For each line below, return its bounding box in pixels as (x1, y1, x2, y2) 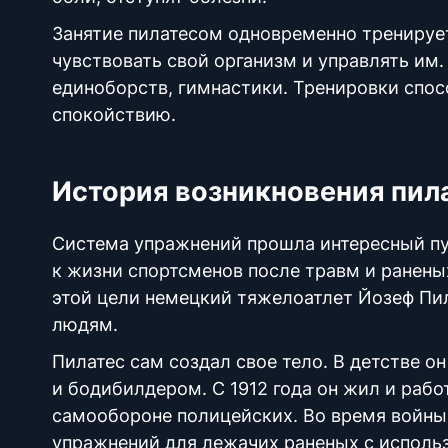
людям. (52, 314, 123, 335)
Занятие (52, 23, 123, 44)
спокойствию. (52, 104, 186, 125)
